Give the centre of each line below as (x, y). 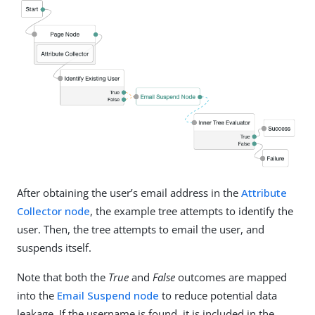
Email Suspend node (108, 296)
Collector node (53, 211)
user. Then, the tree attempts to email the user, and (141, 230)
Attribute (264, 193)
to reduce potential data (218, 296)
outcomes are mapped (231, 277)
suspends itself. (54, 248)
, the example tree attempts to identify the (192, 211)
